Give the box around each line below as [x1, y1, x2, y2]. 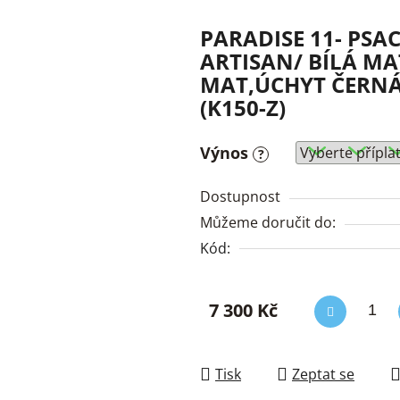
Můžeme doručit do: [200, 212, 336, 232]
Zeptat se [292, 363, 354, 384]
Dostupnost [200, 186, 280, 206]
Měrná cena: [208, 322, 291, 343]
